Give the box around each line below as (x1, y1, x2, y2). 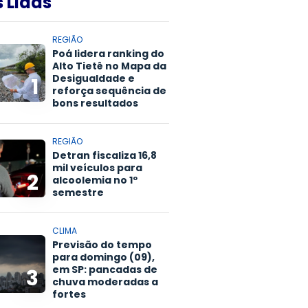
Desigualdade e (52, 71, 135, 86)
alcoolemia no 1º (52, 173, 137, 188)
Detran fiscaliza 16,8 (52, 148, 157, 163)
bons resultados (52, 96, 138, 111)
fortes (52, 287, 86, 302)
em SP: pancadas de (52, 263, 157, 277)
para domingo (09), (52, 250, 155, 265)
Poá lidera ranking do (52, 47, 164, 61)
